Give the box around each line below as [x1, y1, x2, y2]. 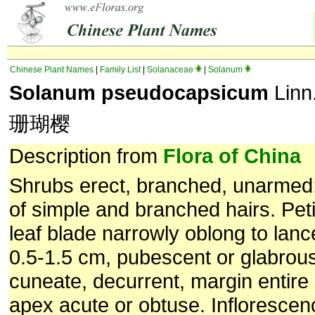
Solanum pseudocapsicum [9, 81, 269, 104]
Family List [100, 65, 141, 75]
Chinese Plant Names [10, 65, 94, 75]
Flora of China [163, 144, 301, 167]
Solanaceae [147, 65, 193, 75]
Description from [9, 144, 163, 167]
